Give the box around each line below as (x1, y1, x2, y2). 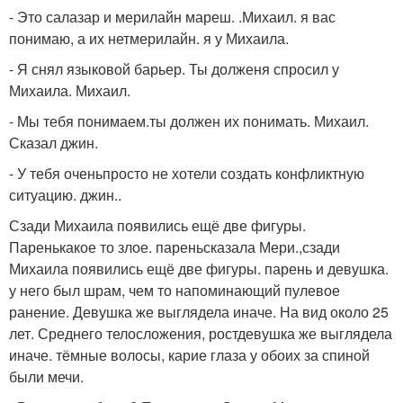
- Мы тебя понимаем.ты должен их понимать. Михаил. (9, 111, 369, 131)
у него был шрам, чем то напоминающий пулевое (9, 280, 340, 300)
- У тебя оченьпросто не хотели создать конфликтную (9, 163, 364, 184)
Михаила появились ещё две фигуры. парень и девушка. (9, 258, 389, 279)
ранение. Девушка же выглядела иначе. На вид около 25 (9, 301, 389, 322)
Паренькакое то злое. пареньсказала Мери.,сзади (9, 237, 340, 257)
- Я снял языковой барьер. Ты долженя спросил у (9, 58, 339, 79)
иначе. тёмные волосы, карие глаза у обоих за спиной (9, 345, 370, 365)
